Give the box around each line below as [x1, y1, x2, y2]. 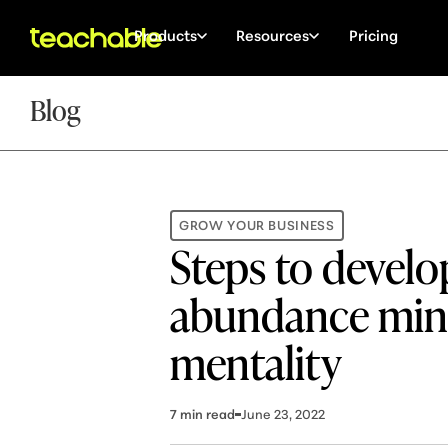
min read [177, 405, 236, 422]
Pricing [348, 25, 398, 44]
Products [133, 25, 197, 44]
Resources [236, 25, 310, 44]
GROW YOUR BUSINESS [179, 216, 335, 233]
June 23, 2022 [241, 405, 326, 422]
